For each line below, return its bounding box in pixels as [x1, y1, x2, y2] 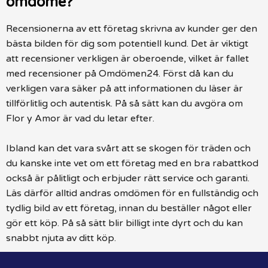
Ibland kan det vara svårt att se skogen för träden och [6, 142, 251, 154]
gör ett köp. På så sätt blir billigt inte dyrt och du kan [6, 217, 243, 229]
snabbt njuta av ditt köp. [6, 232, 116, 244]
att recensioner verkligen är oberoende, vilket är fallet [6, 52, 249, 65]
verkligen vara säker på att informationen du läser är [6, 82, 243, 95]
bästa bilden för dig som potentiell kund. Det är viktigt [6, 37, 248, 50]
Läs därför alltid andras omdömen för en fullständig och [6, 187, 258, 199]
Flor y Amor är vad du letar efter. [6, 112, 154, 124]
